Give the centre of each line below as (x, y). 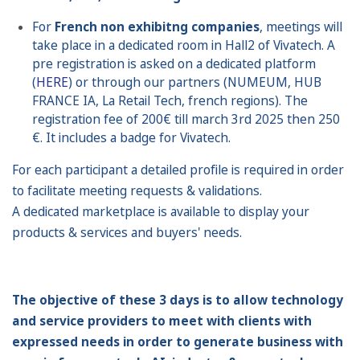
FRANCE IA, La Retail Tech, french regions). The (170, 100)
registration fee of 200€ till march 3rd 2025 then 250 (186, 119)
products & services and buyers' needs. (127, 232)
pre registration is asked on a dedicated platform (174, 63)
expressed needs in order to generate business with (178, 342)
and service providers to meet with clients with (162, 321)
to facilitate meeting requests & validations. (137, 190)
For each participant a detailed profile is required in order (178, 170)
